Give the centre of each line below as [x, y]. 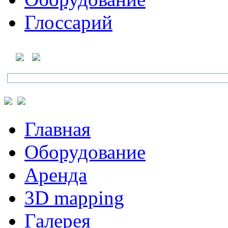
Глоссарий [68, 22]
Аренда [56, 175]
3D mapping [74, 198]
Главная [58, 129]
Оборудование [85, 152]
